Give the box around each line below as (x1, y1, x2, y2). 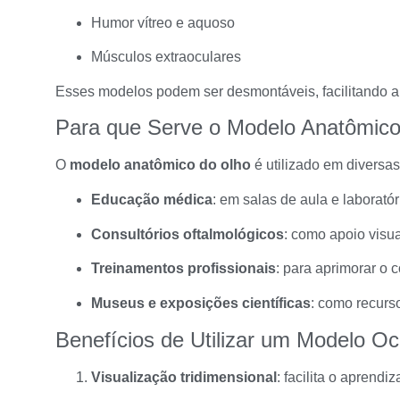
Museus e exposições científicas (91, 295, 311, 311)
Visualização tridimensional (91, 369, 277, 385)
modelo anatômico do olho (70, 157, 251, 173)
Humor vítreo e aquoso (91, 14, 235, 30)
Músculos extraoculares (91, 48, 241, 64)
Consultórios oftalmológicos (91, 226, 284, 242)
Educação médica (91, 192, 212, 208)
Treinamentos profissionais (91, 261, 276, 277)
